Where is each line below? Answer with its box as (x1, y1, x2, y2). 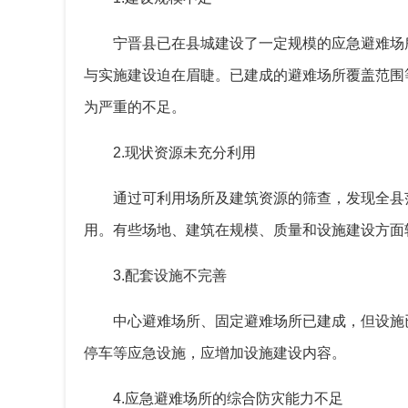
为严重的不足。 (84, 99, 186, 116)
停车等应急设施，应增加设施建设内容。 (84, 345, 346, 362)
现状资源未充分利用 (125, 145, 256, 161)
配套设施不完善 (125, 268, 227, 284)
